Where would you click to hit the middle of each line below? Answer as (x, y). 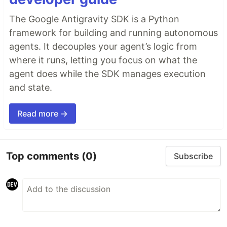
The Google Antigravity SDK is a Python (94, 19)
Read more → (43, 114)
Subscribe (193, 156)
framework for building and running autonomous (113, 33)
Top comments (44, 156)
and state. (31, 88)
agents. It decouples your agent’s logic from (103, 47)
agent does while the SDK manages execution (107, 74)
